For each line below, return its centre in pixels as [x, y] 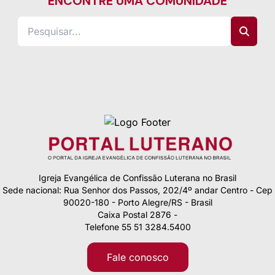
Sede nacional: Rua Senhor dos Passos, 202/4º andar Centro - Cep [137, 190]
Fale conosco [137, 257]
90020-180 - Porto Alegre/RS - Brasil [137, 202]
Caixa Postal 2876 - [137, 214]
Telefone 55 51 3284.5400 [137, 227]
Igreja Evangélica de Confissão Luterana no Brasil [137, 177]
